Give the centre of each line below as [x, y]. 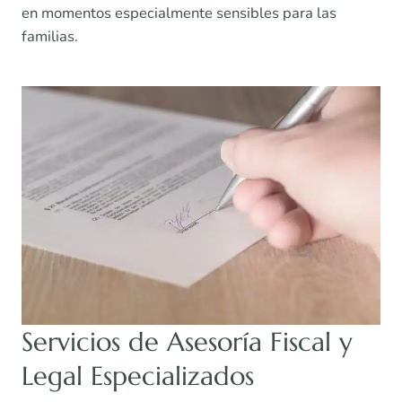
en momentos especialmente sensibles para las [179, 13]
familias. [50, 37]
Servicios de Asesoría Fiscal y [187, 342]
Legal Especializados [138, 376]
